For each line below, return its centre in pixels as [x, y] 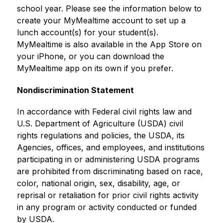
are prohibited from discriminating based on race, [110, 171]
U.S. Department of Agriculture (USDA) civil [100, 123]
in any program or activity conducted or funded [107, 207]
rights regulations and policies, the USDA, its [101, 135]
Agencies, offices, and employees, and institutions [111, 147]
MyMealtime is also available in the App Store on [109, 44]
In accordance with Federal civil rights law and [104, 111]
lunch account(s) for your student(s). [87, 32]
